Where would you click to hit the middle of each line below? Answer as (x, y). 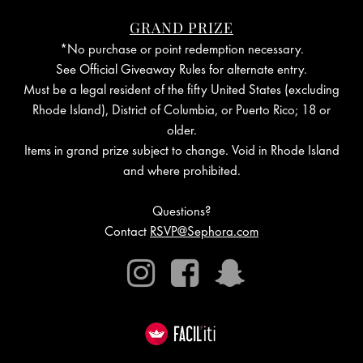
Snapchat (302, 266)
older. (181, 132)
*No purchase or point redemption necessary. (181, 51)
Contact (127, 233)
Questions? (181, 213)
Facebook (258, 266)
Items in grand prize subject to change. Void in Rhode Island (181, 152)
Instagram (214, 266)
